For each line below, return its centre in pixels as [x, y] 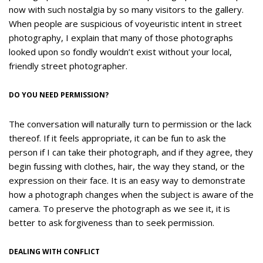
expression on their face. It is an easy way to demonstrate [127, 180]
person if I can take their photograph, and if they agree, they [131, 152]
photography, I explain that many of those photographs [121, 38]
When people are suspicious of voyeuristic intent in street [125, 23]
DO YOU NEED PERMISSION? [59, 95]
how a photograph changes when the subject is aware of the [131, 194]
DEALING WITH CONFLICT [54, 252]
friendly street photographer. [68, 66]
